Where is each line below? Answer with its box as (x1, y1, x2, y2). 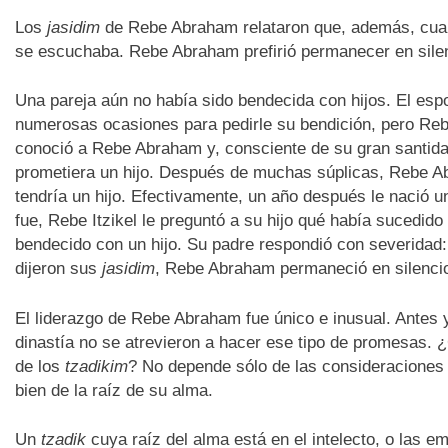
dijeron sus (14, 259, 102, 279)
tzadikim (64, 356, 128, 376)
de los (14, 356, 65, 376)
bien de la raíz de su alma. (14, 380, 213, 400)
